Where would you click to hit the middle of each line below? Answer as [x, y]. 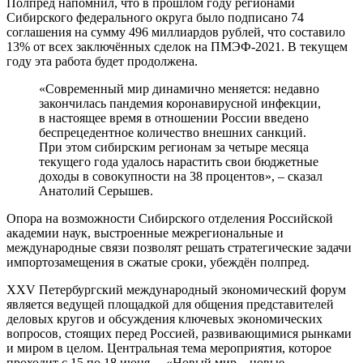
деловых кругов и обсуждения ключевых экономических [164, 318]
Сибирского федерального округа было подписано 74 [155, 17]
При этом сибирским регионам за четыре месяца [174, 147]
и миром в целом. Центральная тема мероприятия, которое [169, 348]
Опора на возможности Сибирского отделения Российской [170, 218]
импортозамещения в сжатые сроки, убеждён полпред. [158, 262]
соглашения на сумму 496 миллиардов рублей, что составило [176, 32]
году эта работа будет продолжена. [102, 61]
